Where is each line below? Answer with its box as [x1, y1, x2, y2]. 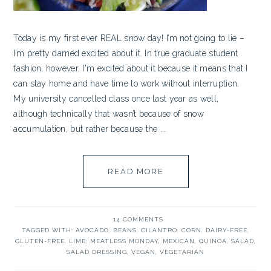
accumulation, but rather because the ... [13, 124, 166, 134]
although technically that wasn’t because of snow [13, 109, 204, 119]
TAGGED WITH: [22, 227, 76, 233]
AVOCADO [76, 227, 109, 233]
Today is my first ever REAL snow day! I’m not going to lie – [13, 33, 245, 43]
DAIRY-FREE [206, 227, 247, 233]
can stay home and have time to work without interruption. [13, 79, 240, 88]
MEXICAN [163, 238, 195, 244]
